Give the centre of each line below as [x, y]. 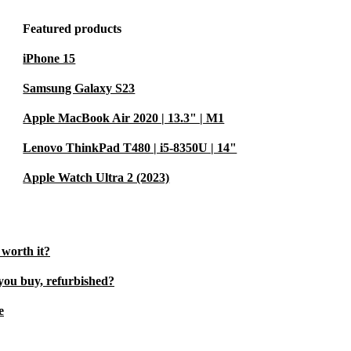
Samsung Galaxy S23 [79, 89]
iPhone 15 [49, 59]
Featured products [72, 29]
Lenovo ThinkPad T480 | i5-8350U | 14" [130, 148]
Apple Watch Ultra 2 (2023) [96, 178]
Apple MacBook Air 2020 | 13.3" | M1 [124, 118]
